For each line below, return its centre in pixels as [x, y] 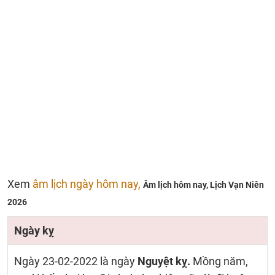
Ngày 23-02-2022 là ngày [76, 261]
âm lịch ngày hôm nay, [88, 184]
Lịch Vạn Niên [237, 185]
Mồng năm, [219, 261]
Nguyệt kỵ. [164, 261]
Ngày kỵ [34, 230]
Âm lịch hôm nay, [176, 185]
